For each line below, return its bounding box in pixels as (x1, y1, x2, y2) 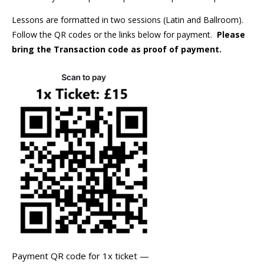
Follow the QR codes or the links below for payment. (12, 28, 217, 40)
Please (217, 28, 245, 40)
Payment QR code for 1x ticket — (12, 249, 149, 262)
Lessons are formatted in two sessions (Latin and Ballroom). (12, 14, 246, 25)
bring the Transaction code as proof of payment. (12, 43, 222, 55)
